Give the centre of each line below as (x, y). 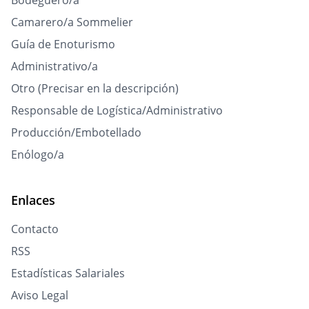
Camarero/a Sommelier (72, 22)
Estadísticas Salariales (68, 273)
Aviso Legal (40, 296)
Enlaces (33, 200)
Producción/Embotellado (76, 133)
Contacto (35, 229)
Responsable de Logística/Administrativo (117, 111)
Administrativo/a (54, 67)
